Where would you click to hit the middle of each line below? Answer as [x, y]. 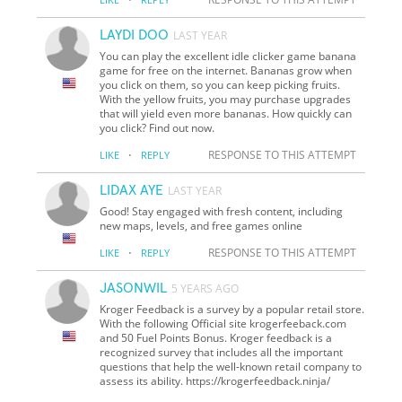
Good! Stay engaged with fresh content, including [222, 211]
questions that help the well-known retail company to [231, 366]
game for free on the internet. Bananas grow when [226, 70]
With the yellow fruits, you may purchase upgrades [226, 99]
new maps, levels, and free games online [201, 225]
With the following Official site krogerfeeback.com [223, 323]
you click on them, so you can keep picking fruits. [220, 84]
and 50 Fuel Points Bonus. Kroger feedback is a [216, 337]
